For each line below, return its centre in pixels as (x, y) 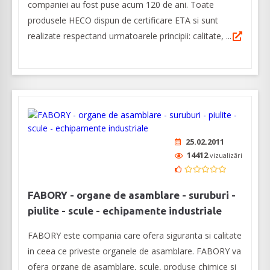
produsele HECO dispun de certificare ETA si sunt (123, 20)
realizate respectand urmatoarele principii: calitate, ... (130, 36)
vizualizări (226, 155)
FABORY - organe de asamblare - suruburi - (132, 195)
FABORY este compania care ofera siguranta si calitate (135, 236)
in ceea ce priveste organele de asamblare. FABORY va (134, 251)
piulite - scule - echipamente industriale (125, 211)
